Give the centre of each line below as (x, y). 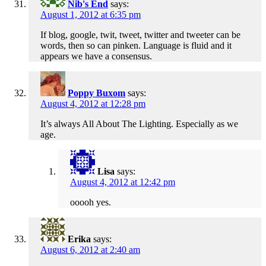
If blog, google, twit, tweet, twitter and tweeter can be (140, 35)
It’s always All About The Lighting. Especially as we (139, 124)
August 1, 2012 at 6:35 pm (91, 15)
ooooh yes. (91, 202)
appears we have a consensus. (96, 56)
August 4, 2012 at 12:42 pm (123, 182)
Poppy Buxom (96, 93)
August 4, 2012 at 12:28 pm (93, 104)
